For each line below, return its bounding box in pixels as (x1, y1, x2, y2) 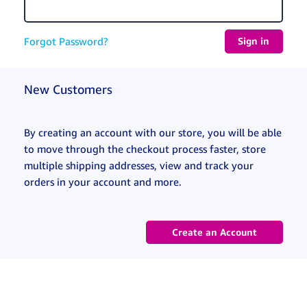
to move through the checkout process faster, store (24, 142, 266, 155)
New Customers (24, 81, 112, 97)
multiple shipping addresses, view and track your (24, 158, 254, 171)
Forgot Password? (24, 35, 108, 48)
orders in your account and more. (24, 175, 182, 188)
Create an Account (172, 226, 257, 238)
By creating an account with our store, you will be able (24, 125, 282, 138)
